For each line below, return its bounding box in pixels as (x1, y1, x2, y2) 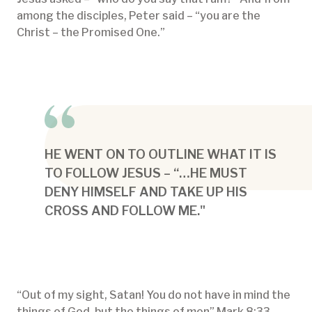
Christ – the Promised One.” (17, 26, 165, 40)
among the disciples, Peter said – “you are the (17, 9, 260, 23)
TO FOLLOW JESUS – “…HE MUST (45, 166, 247, 181)
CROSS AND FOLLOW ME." (45, 203, 205, 219)
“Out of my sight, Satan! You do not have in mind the (17, 288, 290, 302)
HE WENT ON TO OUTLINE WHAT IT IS (45, 147, 276, 162)
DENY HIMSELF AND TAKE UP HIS (45, 185, 247, 200)
